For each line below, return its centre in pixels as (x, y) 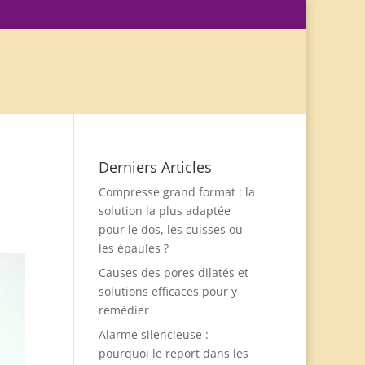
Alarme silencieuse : (153, 334)
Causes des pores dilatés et (173, 273)
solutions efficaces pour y (167, 291)
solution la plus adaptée (164, 211)
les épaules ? (133, 248)
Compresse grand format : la (176, 192)
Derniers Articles (155, 167)
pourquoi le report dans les (173, 353)
